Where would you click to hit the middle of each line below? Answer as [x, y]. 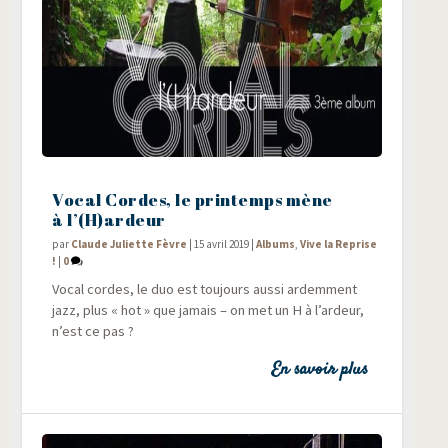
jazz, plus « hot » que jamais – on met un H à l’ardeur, [208, 310]
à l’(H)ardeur [109, 219]
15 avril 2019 [222, 244]
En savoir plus [319, 370]
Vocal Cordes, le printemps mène [192, 199]
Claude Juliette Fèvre [129, 244]
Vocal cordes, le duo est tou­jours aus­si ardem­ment [205, 289]
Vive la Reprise [339, 244]
